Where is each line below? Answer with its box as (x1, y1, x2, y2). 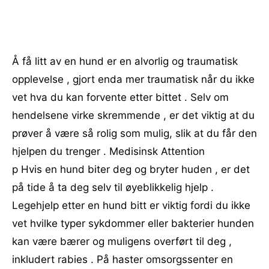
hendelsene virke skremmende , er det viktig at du (12, 109, 255, 121)
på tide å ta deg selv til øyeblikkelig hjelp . (12, 181, 214, 193)
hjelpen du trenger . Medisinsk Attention (12, 145, 205, 157)
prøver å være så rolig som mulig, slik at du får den (12, 127, 257, 139)
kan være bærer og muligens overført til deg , (12, 235, 232, 247)
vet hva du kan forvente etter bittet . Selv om (12, 91, 229, 103)
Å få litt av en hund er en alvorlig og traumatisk (12, 55, 238, 67)
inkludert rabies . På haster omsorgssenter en (12, 253, 233, 265)
